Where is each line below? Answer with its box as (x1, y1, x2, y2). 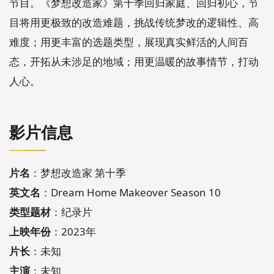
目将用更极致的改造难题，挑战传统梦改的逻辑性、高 (9, 15, 259, 29)
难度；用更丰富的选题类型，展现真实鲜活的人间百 (9, 34, 248, 49)
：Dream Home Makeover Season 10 (40, 185, 221, 200)
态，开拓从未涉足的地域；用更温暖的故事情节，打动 (9, 54, 259, 68)
